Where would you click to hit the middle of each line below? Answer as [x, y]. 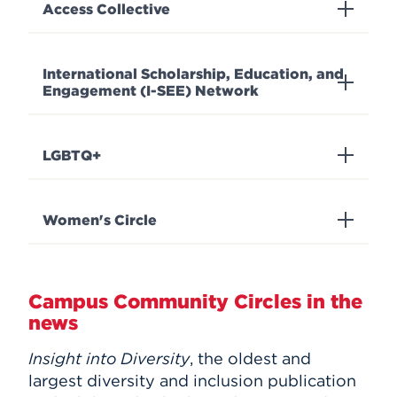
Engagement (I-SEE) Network [151, 90]
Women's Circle [100, 220]
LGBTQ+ [72, 155]
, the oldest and [250, 358]
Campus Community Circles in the [195, 301]
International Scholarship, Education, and [193, 74]
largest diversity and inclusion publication [192, 380]
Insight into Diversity [109, 358]
